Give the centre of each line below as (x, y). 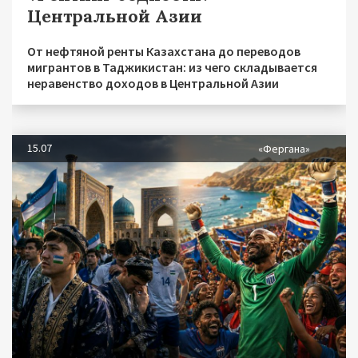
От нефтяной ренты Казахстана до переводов (164, 52)
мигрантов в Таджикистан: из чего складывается (172, 68)
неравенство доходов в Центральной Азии (153, 84)
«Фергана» (284, 149)
